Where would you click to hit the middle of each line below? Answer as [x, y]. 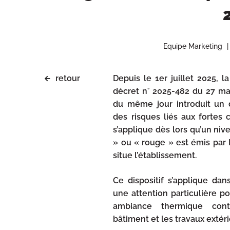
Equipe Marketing [193, 46]
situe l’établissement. [155, 155]
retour [67, 78]
